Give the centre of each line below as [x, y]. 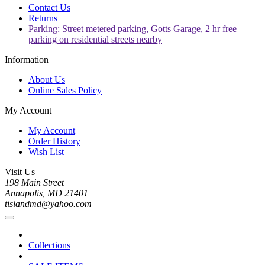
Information [27, 60]
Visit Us [20, 172]
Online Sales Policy [65, 91]
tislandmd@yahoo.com [48, 204]
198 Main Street [34, 183]
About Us [47, 80]
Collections [49, 245]
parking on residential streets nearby [95, 40]
